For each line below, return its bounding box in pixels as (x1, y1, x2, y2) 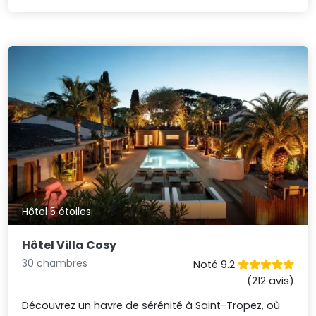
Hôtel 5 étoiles (22, 205, 92, 219)
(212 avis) (246, 274, 294, 288)
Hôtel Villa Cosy (22, 237, 117, 254)
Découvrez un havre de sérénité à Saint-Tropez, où (22, 298, 281, 313)
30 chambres (22, 256, 88, 271)
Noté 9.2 (193, 257, 238, 272)
